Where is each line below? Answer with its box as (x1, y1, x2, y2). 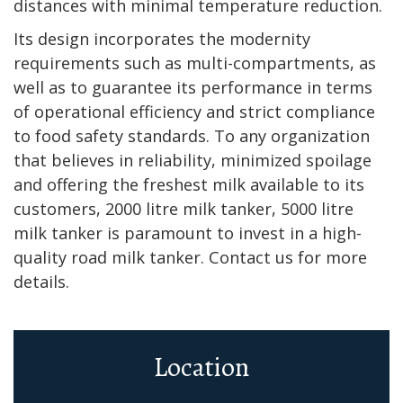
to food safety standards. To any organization (13, 125, 370, 148)
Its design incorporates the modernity (13, 28, 310, 50)
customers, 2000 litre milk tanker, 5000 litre (13, 198, 354, 220)
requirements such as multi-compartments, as (13, 52, 376, 75)
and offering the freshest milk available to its (13, 174, 364, 196)
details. (13, 271, 69, 293)
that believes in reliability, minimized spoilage (13, 149, 372, 172)
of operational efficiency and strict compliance (13, 101, 375, 123)
